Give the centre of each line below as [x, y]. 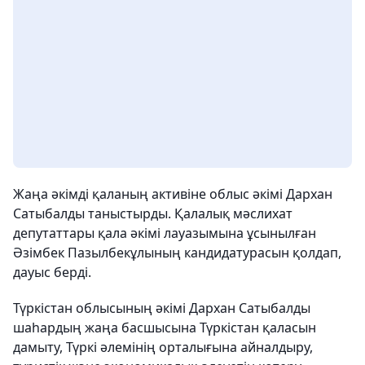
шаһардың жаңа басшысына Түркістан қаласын [165, 328]
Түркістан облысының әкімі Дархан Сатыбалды [162, 308]
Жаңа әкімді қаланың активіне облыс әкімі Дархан [173, 194]
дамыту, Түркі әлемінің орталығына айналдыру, [163, 347]
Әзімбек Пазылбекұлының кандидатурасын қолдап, [177, 253]
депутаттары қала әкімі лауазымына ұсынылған [165, 233]
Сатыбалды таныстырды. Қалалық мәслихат [153, 213]
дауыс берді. [52, 272]
